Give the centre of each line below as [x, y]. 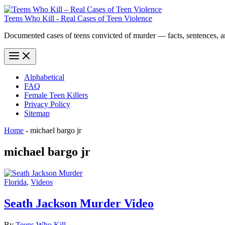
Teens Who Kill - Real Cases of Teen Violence [78, 19]
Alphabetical [44, 77]
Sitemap [37, 114]
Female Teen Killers [56, 95]
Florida [15, 182]
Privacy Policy [47, 104]
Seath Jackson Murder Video [79, 203]
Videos [42, 182]
